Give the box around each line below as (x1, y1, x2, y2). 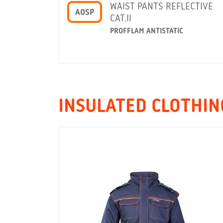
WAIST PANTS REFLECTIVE (110, 1, 213, 12)
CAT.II (110, 13, 131, 24)
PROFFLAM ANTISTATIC (110, 27, 183, 35)
